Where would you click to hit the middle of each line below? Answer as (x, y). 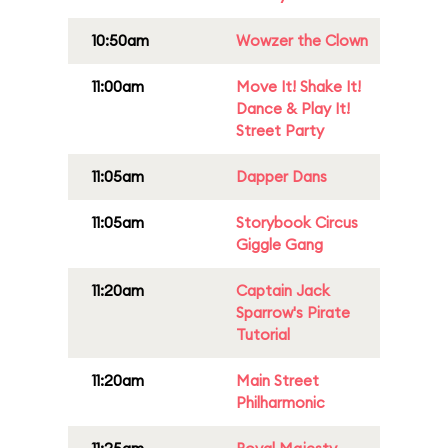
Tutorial (263, 334)
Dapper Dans (281, 176)
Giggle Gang (279, 244)
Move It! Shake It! (298, 86)
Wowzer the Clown (302, 40)
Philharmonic (280, 402)
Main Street (277, 380)
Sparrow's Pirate (293, 312)
